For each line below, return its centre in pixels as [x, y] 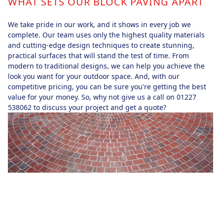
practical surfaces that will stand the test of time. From [98, 55]
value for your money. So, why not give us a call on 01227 [102, 97]
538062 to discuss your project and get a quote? [87, 107]
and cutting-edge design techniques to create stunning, [101, 45]
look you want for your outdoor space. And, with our [94, 76]
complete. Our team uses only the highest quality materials [106, 35]
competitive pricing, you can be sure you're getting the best [107, 86]
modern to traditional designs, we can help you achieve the [106, 66]
